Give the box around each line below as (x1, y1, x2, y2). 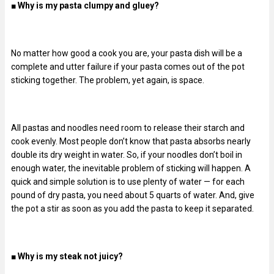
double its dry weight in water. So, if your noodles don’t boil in (11, 149, 242, 160)
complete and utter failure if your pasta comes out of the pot (11, 61, 245, 72)
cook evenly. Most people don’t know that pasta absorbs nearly (11, 136, 251, 146)
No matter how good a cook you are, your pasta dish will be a (11, 48, 242, 58)
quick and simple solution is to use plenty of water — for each (11, 176, 245, 187)
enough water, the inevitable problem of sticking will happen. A (11, 163, 251, 173)
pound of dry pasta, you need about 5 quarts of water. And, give (11, 190, 254, 200)
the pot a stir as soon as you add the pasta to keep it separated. (11, 203, 256, 213)
